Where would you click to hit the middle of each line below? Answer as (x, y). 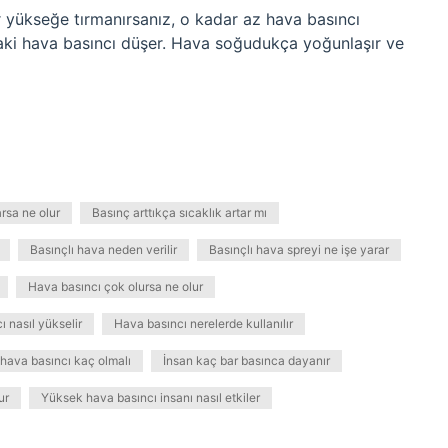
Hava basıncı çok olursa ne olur (115, 286)
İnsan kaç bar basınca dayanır (246, 360)
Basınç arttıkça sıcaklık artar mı (179, 212)
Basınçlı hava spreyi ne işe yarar (299, 249)
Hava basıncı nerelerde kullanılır (203, 323)
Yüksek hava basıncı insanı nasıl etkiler (150, 397)
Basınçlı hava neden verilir (103, 249)
